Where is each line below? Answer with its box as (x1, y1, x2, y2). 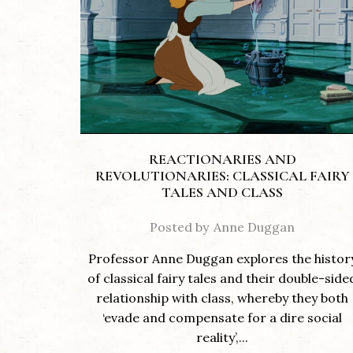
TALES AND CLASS (162, 184, 283, 202)
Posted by (150, 219, 209, 236)
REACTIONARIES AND (148, 150, 296, 169)
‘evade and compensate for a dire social (102, 310, 342, 326)
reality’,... (196, 329, 248, 346)
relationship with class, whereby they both (96, 290, 348, 307)
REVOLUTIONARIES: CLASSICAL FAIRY (95, 167, 350, 185)
